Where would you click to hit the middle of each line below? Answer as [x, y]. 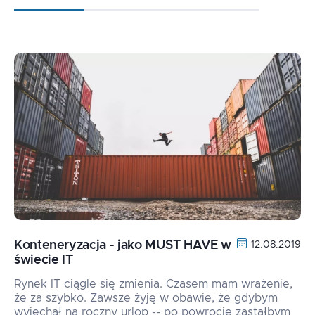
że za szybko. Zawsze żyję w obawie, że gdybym [146, 298]
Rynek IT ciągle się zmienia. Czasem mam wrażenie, [153, 284]
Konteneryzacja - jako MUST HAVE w [123, 245]
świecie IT [44, 260]
